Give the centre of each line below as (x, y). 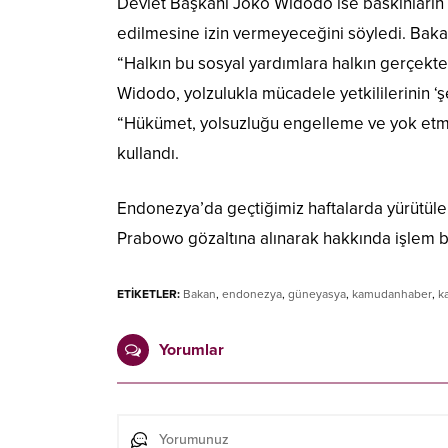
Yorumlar (191, 350)
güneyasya (317, 294)
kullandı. (148, 154)
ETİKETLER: (148, 294)
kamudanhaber (392, 294)
